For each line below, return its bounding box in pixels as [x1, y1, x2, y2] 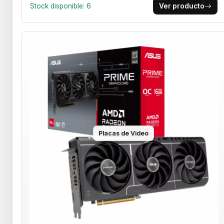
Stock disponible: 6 [30, 2, 91, 10]
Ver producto [158, 2, 204, 10]
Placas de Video [98, 129, 149, 137]
